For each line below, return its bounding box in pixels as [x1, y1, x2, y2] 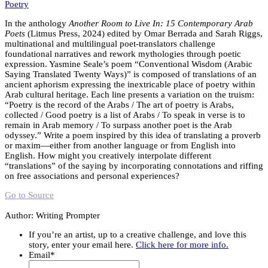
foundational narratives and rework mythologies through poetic [5, 48, 241, 59]
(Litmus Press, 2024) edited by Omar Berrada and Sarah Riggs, [25, 28, 263, 38]
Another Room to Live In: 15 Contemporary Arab [69, 18, 253, 28]
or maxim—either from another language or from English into [5, 140, 236, 150]
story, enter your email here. [29, 239, 136, 249]
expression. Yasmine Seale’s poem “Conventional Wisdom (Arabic [5, 59, 252, 69]
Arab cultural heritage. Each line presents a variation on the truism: [5, 89, 254, 99]
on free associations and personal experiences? [5, 170, 179, 181]
